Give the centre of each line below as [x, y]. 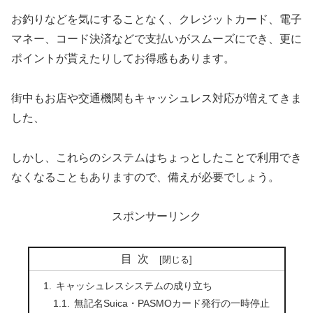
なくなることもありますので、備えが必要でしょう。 [145, 177]
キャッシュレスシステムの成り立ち [134, 285]
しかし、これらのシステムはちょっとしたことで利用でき [156, 157]
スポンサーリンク [156, 217]
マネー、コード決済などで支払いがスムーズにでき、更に [156, 39]
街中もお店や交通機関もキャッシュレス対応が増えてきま [156, 98]
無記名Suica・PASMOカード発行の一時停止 [172, 303]
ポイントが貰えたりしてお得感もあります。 [123, 58]
